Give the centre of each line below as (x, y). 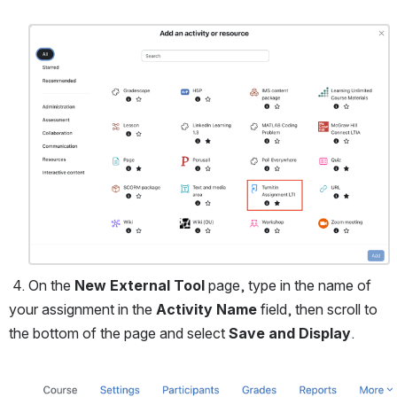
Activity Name (208, 309)
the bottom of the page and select (119, 333)
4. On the (43, 285)
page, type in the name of (290, 285)
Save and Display (290, 333)
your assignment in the (82, 309)
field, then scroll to (319, 309)
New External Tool (141, 285)
